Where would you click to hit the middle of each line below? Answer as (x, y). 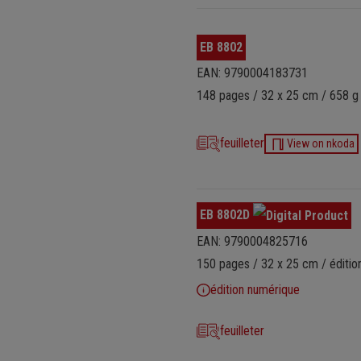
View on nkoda (320, 143)
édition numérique (255, 289)
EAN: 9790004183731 (252, 73)
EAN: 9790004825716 (252, 241)
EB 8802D (226, 215)
